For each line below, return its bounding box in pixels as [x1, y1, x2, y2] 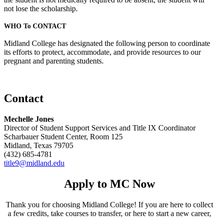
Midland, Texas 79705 [4, 141, 73, 150]
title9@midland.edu [4, 159, 65, 168]
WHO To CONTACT [4, 22, 66, 30]
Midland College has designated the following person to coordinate [4, 39, 210, 48]
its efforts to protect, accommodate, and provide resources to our [4, 48, 201, 57]
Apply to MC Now [64, 177, 155, 190]
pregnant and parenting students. [4, 57, 104, 66]
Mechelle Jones [4, 115, 54, 124]
